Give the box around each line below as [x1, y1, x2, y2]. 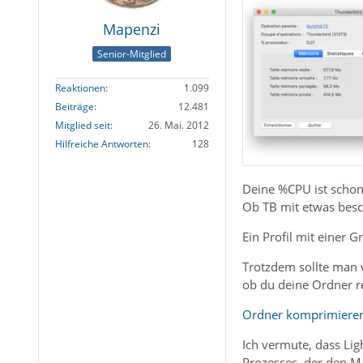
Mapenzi [103, 19, 161, 40]
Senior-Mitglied [97, 46, 167, 61]
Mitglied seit [54, 117, 110, 132]
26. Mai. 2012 [147, 117, 209, 132]
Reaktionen [54, 80, 105, 95]
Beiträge [54, 99, 94, 113]
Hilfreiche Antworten [54, 136, 148, 151]
